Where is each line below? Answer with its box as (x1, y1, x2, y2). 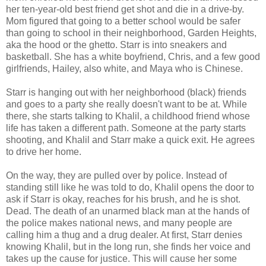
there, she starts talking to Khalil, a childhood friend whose (6, 110, 250, 121)
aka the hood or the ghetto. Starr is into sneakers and (6, 39, 227, 50)
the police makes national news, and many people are (6, 217, 232, 228)
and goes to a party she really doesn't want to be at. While (6, 99, 247, 109)
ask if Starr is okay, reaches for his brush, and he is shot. (6, 194, 240, 204)
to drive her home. (6, 146, 81, 157)
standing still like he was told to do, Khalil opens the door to (6, 182, 254, 192)
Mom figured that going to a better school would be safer (6, 15, 240, 26)
